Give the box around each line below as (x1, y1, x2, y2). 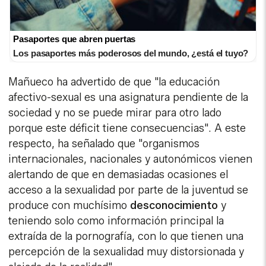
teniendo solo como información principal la (8, 214, 224, 228)
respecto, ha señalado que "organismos (8, 137, 200, 151)
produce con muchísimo (8, 199, 131, 213)
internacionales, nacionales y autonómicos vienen (8, 153, 253, 166)
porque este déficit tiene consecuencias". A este (8, 122, 246, 135)
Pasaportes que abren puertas (13, 34, 136, 45)
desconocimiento (130, 199, 218, 213)
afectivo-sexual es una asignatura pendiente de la (8, 91, 249, 104)
